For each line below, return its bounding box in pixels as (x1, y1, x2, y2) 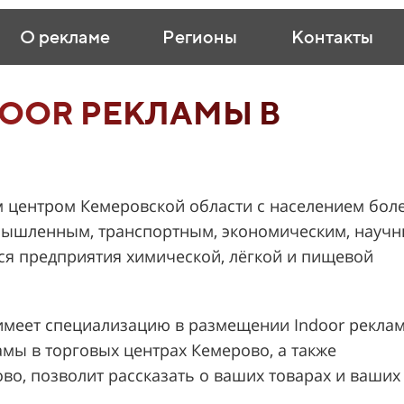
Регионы (161, 26, 237, 47)
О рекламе (19, 26, 110, 47)
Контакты (291, 26, 373, 47)
